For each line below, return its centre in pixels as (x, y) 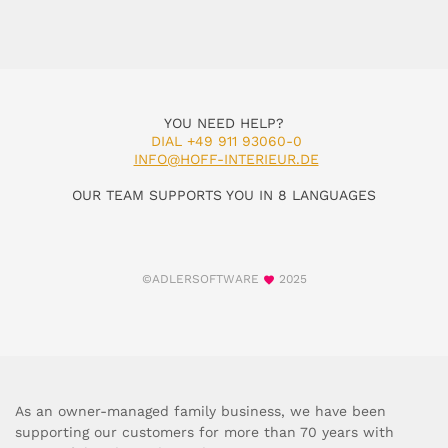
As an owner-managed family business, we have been (200, 411)
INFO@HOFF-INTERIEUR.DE (226, 159)
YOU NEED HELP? (224, 123)
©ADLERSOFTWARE (202, 279)
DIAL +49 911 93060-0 (226, 141)
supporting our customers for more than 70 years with (204, 432)
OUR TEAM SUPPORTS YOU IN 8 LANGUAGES (224, 195)
